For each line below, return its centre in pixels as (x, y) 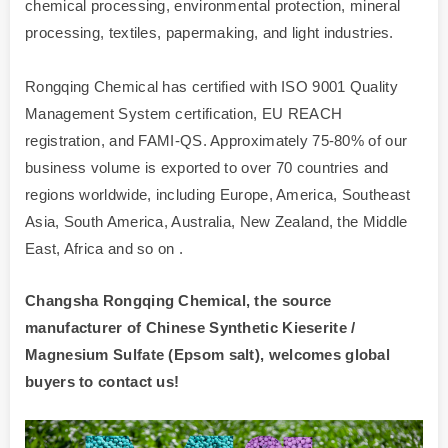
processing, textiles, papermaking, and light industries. (209, 33)
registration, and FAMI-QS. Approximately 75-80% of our (216, 141)
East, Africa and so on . (104, 249)
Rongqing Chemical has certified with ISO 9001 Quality (211, 87)
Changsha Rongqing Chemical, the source (178, 301)
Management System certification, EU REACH (184, 114)
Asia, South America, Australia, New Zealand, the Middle (216, 222)
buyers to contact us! (102, 382)
